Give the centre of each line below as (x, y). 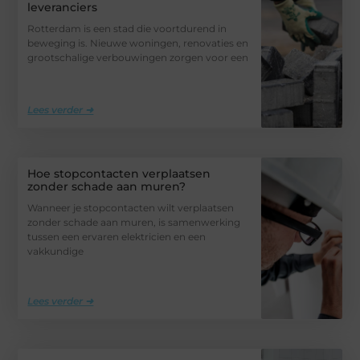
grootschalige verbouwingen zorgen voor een (138, 57)
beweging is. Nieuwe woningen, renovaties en (138, 43)
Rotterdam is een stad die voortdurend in (127, 29)
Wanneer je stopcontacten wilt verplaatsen (131, 207)
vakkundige (56, 251)
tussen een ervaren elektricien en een (117, 236)
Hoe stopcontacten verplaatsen (119, 173)
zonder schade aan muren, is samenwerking (134, 222)
